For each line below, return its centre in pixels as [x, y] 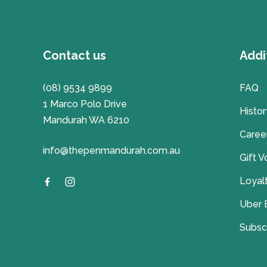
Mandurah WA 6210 [86, 120]
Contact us [74, 55]
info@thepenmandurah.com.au [111, 150]
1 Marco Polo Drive [85, 104]
